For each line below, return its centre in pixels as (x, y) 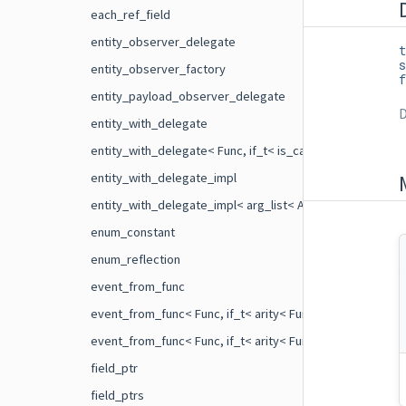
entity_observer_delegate (163, 41)
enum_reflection (135, 259)
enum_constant (133, 232)
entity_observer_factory (158, 68)
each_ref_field (130, 14)
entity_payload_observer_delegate (188, 96)
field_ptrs (117, 395)
